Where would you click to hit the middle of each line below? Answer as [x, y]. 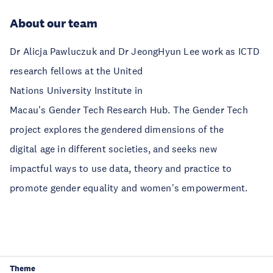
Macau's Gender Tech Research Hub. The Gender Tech [129, 110]
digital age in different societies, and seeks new [113, 149]
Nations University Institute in [76, 90]
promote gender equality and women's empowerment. [129, 188]
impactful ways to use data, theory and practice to [121, 168]
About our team [54, 23]
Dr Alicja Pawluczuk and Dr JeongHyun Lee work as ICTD [135, 51]
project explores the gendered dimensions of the [117, 129]
